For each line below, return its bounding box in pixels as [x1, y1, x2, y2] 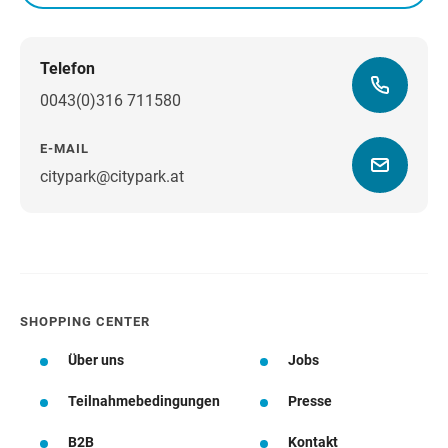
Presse [288, 393, 332, 410]
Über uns [68, 352, 124, 369]
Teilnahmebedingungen [68, 393, 220, 410]
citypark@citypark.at [40, 167, 184, 187]
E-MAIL [40, 141, 89, 157]
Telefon [40, 59, 95, 79]
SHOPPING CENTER [20, 314, 150, 330]
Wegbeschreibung [178, 172, 294, 189]
